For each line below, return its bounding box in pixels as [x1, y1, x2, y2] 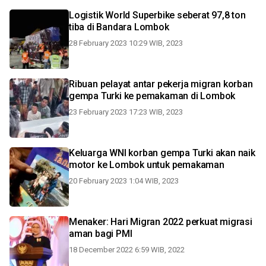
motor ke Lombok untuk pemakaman [69, 159, 224, 170]
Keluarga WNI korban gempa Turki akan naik [69, 147, 255, 159]
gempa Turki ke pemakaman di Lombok [69, 90, 236, 102]
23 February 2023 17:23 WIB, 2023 [69, 107, 183, 116]
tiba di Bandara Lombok [69, 21, 169, 33]
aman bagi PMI [69, 228, 132, 239]
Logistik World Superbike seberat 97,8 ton [69, 9, 246, 21]
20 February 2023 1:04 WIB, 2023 [69, 176, 179, 185]
